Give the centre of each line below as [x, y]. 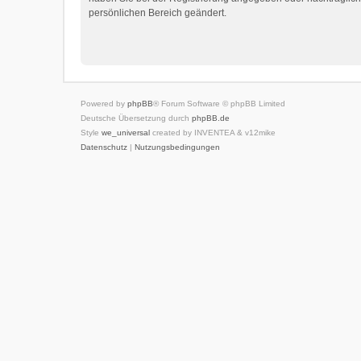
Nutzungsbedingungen [178, 147]
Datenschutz [104, 147]
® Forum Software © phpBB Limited [220, 104]
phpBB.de [211, 118]
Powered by [104, 104]
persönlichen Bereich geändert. [158, 13]
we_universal [126, 133]
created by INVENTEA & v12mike [213, 133]
